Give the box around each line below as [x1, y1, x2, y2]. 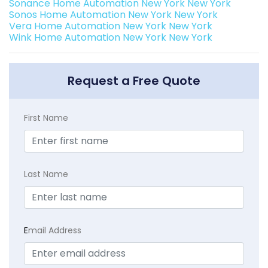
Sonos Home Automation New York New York [9, 7, 218, 22]
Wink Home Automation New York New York [9, 30, 212, 44]
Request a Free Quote [68, 72, 200, 89]
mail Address [28, 224, 81, 236]
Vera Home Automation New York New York [9, 19, 212, 33]
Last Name [24, 167, 68, 180]
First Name [24, 111, 68, 124]
